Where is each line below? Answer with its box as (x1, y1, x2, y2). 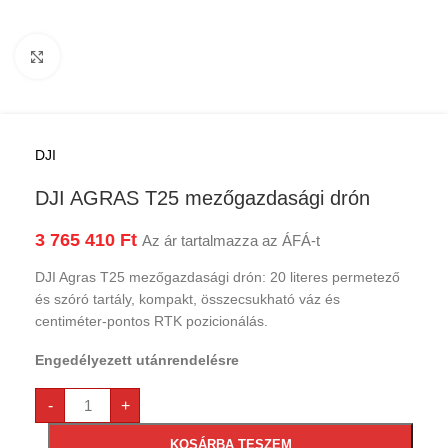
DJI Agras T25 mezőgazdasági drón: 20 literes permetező (35, 269, 400, 285)
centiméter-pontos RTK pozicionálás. (35, 313, 268, 329)
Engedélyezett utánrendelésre (35, 352, 239, 368)
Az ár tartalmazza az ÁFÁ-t (142, 233, 320, 249)
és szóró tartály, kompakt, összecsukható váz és (35, 291, 340, 307)
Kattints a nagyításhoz (59, 49, 197, 64)
